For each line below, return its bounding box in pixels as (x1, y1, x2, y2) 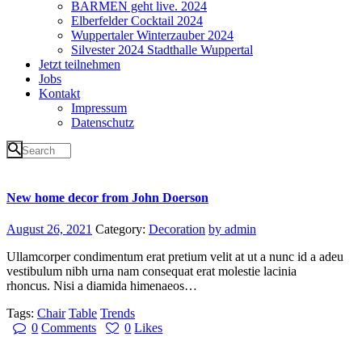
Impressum (71, 100, 127, 115)
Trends (100, 306, 135, 320)
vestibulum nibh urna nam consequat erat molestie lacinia (6, 264, 297, 278)
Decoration (149, 222, 205, 236)
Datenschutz (71, 115, 134, 129)
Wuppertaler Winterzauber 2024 (71, 27, 234, 42)
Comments (41, 321, 97, 335)
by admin (208, 222, 256, 236)
